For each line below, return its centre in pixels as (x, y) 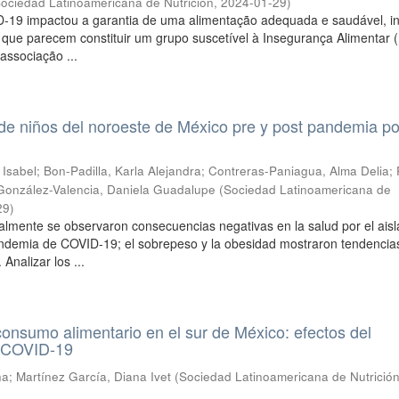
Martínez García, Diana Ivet (94, 376)
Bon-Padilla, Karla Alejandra (123, 171)
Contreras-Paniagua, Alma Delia (299, 171)
